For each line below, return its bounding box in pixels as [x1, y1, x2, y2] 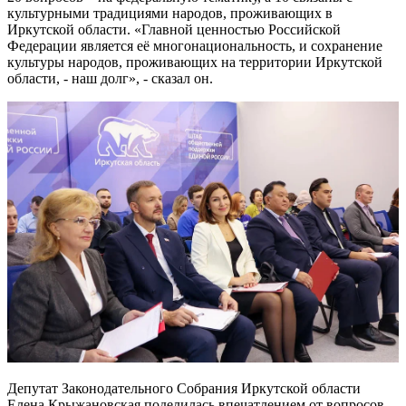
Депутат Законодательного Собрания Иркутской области [7, 380, 361, 396]
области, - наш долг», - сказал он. [7, 71, 213, 87]
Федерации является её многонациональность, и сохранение [7, 38, 382, 54]
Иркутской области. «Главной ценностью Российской [7, 22, 341, 38]
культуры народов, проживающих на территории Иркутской [7, 54, 382, 71]
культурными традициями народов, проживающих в [7, 5, 333, 22]
